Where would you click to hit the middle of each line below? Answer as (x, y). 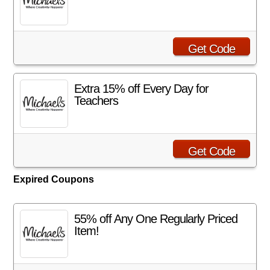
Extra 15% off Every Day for (142, 89)
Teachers (96, 101)
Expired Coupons (54, 179)
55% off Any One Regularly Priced (156, 219)
